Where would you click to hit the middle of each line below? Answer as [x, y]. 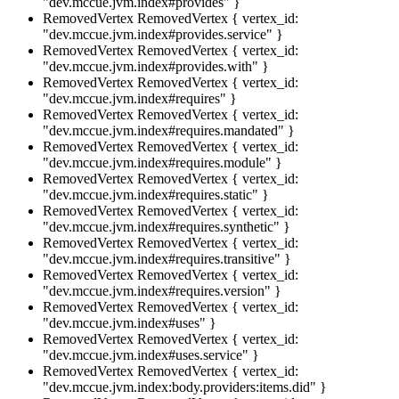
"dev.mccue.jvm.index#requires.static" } [156, 194]
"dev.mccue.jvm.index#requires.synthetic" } [167, 226]
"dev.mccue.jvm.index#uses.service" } [151, 354]
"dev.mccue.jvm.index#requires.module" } [163, 162]
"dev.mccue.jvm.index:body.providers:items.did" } [185, 387]
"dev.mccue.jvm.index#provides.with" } [156, 66]
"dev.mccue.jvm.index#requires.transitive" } [167, 258]
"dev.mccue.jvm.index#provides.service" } [163, 34]
